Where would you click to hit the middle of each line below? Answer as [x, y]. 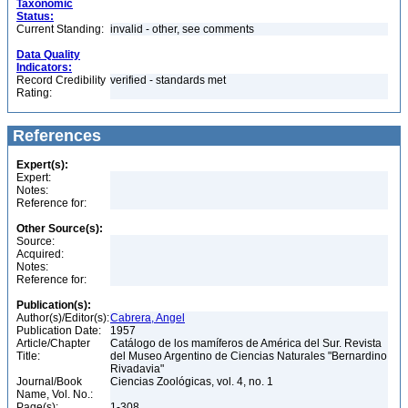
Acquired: [40, 254]
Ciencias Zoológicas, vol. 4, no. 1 [193, 382]
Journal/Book [49, 382]
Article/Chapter [53, 343]
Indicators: [44, 67]
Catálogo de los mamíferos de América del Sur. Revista [246, 343]
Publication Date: [59, 331]
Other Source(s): [60, 229]
